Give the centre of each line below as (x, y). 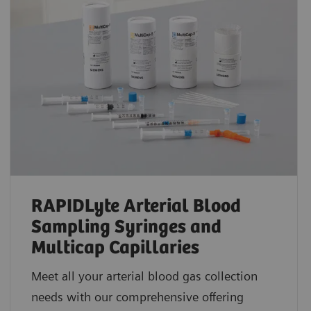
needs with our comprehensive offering (137, 297)
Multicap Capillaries (115, 249)
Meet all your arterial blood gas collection (144, 276)
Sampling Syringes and (126, 228)
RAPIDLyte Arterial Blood (136, 207)
